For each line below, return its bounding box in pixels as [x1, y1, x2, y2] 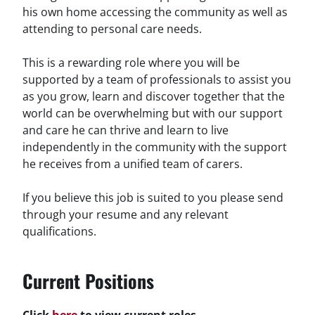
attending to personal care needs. [22, 20, 202, 37]
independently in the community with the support [22, 139, 287, 155]
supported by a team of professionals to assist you [22, 71, 291, 87]
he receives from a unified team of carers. [22, 155, 243, 172]
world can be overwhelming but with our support [22, 105, 283, 121]
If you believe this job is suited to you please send [22, 189, 283, 205]
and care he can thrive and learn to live [22, 122, 229, 138]
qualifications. [22, 223, 96, 239]
